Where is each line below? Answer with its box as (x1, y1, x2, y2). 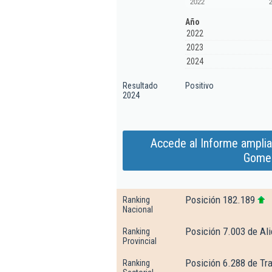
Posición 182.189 (185, 194, 255, 206)
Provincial (123, 236, 157, 246)
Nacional (123, 205, 153, 214)
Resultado (123, 81, 158, 90)
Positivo (185, 81, 214, 90)
